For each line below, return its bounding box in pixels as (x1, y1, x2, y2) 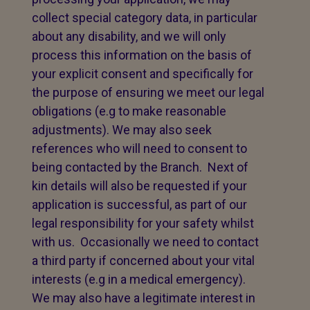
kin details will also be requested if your (32, 179, 247, 193)
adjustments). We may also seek (32, 122, 212, 137)
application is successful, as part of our (32, 197, 247, 212)
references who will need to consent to (32, 141, 247, 156)
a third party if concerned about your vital (32, 253, 255, 268)
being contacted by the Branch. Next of (32, 160, 248, 174)
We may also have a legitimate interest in (32, 291, 255, 305)
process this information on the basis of (32, 48, 252, 62)
